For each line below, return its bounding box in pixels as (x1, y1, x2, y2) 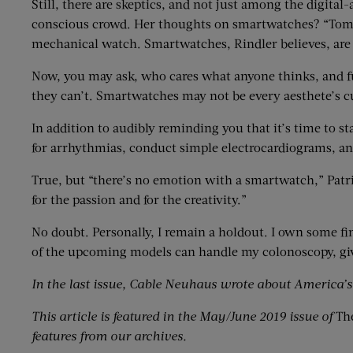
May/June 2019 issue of (199, 308, 333, 323)
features (32, 328, 76, 343)
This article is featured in (32, 308, 174, 323)
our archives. (110, 328, 187, 343)
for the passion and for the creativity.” (32, 191, 247, 206)
